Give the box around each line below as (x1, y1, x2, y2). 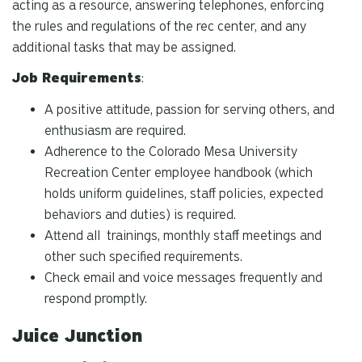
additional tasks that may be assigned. (12, 39, 236, 55)
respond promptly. (44, 291, 147, 307)
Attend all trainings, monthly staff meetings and (44, 228, 322, 244)
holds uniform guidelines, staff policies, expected (44, 186, 323, 202)
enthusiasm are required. (44, 123, 186, 139)
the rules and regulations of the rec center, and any (12, 18, 306, 34)
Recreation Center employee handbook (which (44, 165, 313, 181)
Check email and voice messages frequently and (44, 270, 322, 286)
